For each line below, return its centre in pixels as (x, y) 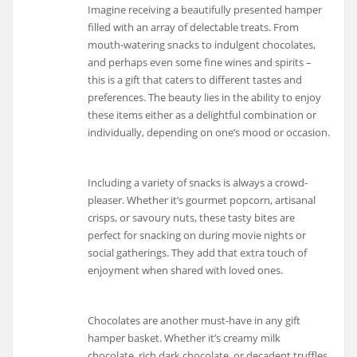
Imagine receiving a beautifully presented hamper (205, 10)
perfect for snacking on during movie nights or (197, 235)
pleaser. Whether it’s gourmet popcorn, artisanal (202, 200)
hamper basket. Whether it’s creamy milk (184, 337)
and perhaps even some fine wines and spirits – (200, 63)
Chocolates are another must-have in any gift (194, 320)
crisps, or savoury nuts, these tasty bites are (192, 217)
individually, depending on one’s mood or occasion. (209, 133)
